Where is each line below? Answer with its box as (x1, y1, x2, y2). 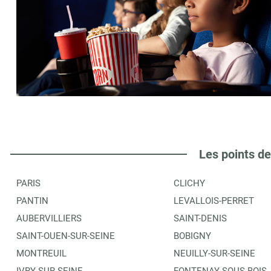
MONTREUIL (16, 247, 67, 259)
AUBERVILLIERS (16, 212, 82, 224)
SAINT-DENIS (174, 212, 227, 224)
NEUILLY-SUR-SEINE (174, 247, 255, 259)
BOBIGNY (174, 230, 211, 241)
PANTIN (16, 195, 48, 206)
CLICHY (174, 177, 205, 189)
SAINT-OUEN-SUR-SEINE (16, 230, 115, 241)
